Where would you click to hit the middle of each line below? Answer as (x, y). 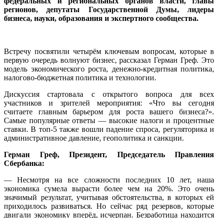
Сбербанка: (24, 163)
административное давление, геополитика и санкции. (94, 138)
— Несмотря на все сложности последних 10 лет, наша (109, 180)
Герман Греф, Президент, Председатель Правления (109, 154)
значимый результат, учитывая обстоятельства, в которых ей (109, 197)
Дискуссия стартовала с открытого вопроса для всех (109, 94)
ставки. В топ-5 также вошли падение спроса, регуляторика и (109, 129)
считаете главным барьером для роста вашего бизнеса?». (109, 111)
